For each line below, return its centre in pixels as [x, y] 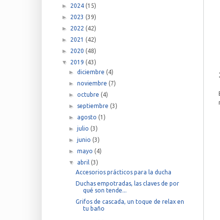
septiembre [93, 106]
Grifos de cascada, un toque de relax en [130, 201]
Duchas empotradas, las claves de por [128, 183]
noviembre [93, 83]
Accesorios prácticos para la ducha [124, 172]
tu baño [94, 208]
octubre [89, 94]
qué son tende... [105, 190]
